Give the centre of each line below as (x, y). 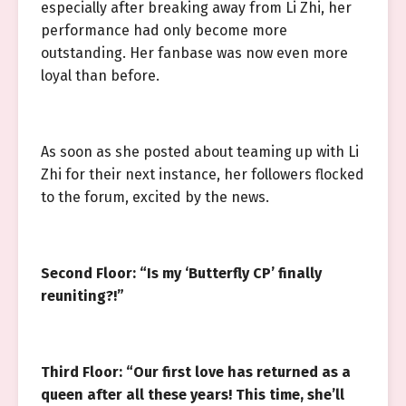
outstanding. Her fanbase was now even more (194, 53)
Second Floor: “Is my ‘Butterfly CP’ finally (181, 273)
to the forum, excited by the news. (155, 197)
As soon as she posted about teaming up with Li (200, 152)
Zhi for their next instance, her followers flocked (203, 174)
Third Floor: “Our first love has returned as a (196, 372)
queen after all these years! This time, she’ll (193, 395)
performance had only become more (164, 30)
